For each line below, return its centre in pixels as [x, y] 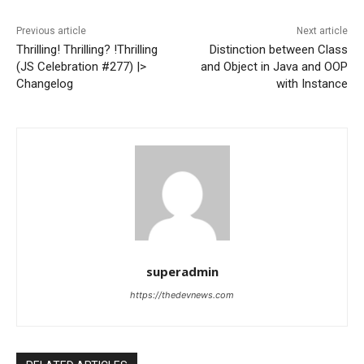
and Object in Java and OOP [274, 66]
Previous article [51, 30]
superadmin [182, 271]
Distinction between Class [278, 49]
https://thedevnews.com [182, 295]
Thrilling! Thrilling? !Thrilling [87, 49]
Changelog [45, 83]
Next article [322, 30]
